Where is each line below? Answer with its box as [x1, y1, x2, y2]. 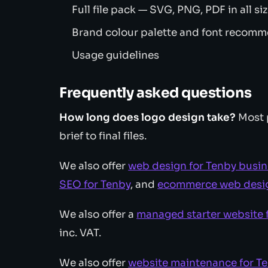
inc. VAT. [59, 226, 102, 239]
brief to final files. [59, 129, 147, 142]
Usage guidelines [72, 48, 160, 62]
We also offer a [59, 208, 137, 221]
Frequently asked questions [59, 83, 252, 102]
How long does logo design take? [59, 111, 236, 124]
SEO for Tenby [59, 178, 131, 191]
